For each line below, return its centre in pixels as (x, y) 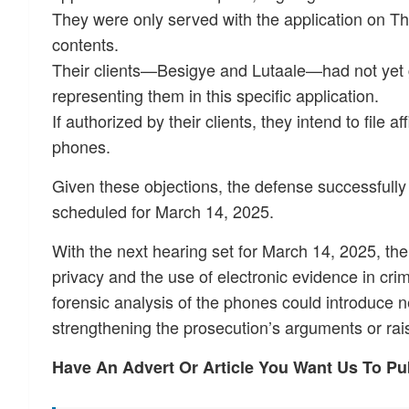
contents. (85, 44)
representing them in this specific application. (215, 95)
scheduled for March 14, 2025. (163, 211)
